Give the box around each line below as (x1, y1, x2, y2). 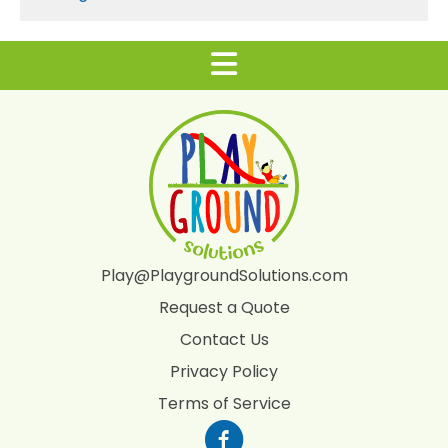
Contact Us (179, 328, 269, 351)
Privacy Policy (170, 360, 278, 383)
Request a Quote (158, 296, 290, 319)
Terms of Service (157, 392, 291, 415)
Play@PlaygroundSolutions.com (100, 264, 348, 287)
